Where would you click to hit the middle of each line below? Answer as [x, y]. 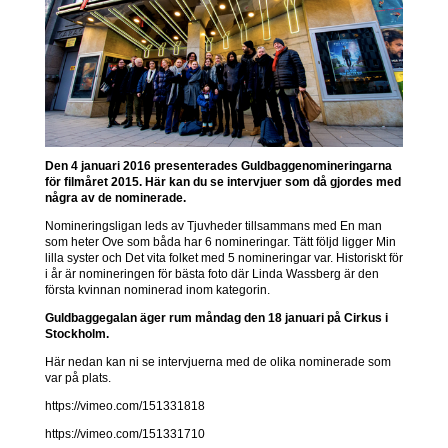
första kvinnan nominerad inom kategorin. [157, 290]
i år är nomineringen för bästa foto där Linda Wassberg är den [211, 274]
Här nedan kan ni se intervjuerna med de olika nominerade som [217, 362]
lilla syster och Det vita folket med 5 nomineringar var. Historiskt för [223, 258]
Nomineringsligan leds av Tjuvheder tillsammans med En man [213, 226]
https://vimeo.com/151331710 [124, 434]
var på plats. [77, 378]
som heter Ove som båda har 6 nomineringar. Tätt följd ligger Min [220, 242]
